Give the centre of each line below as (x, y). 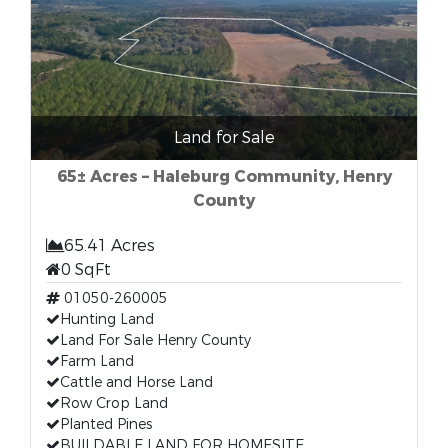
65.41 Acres (109, 245)
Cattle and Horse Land (136, 382)
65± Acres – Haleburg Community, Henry (224, 176)
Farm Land (97, 361)
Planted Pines (106, 424)
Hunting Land (107, 319)
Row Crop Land (114, 403)
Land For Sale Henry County (155, 340)
